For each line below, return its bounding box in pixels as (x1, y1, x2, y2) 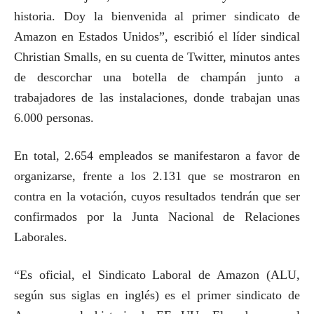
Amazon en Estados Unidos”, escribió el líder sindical (14, 29, 300, 43)
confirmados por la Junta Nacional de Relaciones (14, 210, 300, 224)
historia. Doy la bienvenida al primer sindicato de (14, 9, 300, 23)
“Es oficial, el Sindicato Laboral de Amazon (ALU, (14, 268, 300, 282)
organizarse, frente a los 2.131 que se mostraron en (14, 169, 300, 183)
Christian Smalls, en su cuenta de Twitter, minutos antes (14, 50, 300, 64)
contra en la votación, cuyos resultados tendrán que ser (14, 189, 300, 203)
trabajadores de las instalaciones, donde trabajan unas (14, 90, 300, 104)
